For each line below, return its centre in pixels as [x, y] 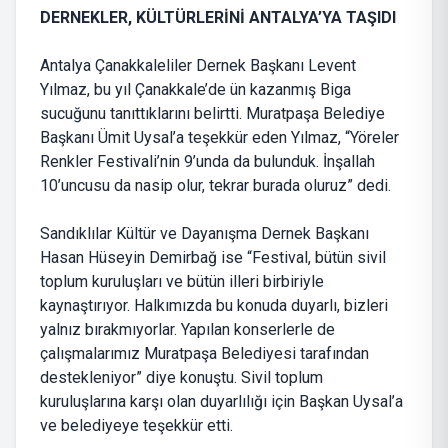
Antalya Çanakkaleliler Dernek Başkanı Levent [198, 65]
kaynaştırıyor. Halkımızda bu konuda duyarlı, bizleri [214, 305]
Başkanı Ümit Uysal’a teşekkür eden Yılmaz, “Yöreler [219, 137]
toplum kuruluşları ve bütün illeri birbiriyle [182, 281]
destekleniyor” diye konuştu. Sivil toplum [181, 377]
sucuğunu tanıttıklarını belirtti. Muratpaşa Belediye [212, 113]
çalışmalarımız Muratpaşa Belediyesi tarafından [204, 353]
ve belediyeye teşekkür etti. [136, 425]
